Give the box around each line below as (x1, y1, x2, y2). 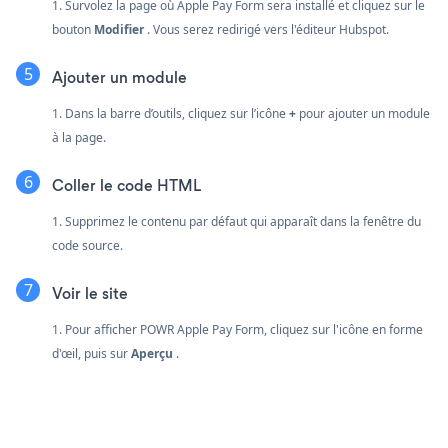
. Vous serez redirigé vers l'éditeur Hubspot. (144, 20, 389, 38)
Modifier (94, 20, 144, 38)
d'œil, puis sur (52, 344, 131, 362)
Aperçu (131, 344, 173, 362)
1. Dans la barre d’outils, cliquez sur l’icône (52, 104, 289, 122)
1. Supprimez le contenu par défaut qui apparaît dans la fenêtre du (52, 212, 421, 230)
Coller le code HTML (52, 174, 201, 196)
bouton (52, 20, 94, 38)
